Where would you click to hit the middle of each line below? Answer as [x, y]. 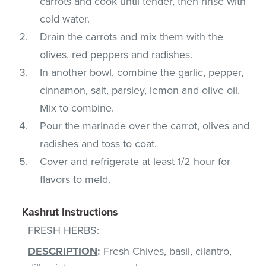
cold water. [65, 19]
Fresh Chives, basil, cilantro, [166, 251]
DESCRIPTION [63, 251]
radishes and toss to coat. [99, 143]
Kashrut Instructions [70, 212]
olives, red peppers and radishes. [116, 54]
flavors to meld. [75, 179]
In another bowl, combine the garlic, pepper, [142, 72]
